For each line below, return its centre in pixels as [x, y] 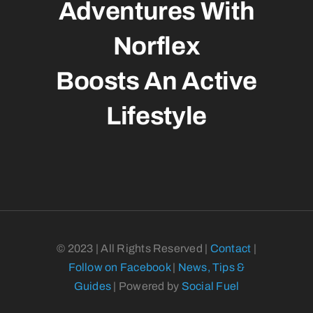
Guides [93, 286]
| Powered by [146, 286]
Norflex [156, 46]
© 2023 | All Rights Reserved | [133, 249]
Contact [231, 249]
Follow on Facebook [119, 268]
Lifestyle [156, 116]
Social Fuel [210, 286]
